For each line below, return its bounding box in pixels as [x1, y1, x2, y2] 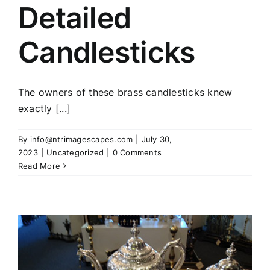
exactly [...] [18, 102, 71, 115]
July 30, [141, 134, 172, 145]
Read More [18, 161, 61, 171]
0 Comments [112, 148, 162, 158]
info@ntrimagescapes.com [30, 134, 133, 145]
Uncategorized [46, 148, 104, 158]
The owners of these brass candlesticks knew [18, 86, 233, 99]
